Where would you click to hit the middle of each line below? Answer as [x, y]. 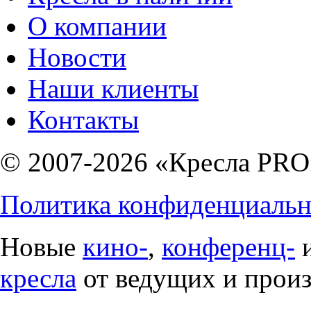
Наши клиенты [113, 88]
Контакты [83, 119]
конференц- [228, 246]
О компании [97, 26]
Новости [77, 57]
